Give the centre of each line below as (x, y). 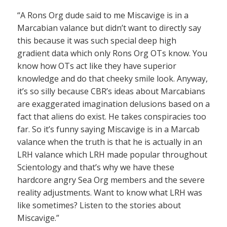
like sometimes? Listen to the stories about (99, 205)
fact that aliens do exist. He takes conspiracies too (112, 116)
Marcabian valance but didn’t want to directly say (109, 28)
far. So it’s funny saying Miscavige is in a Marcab (108, 129)
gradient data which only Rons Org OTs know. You (112, 53)
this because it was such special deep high (97, 40)
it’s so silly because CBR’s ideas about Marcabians (111, 91)
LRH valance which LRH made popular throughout (112, 154)
